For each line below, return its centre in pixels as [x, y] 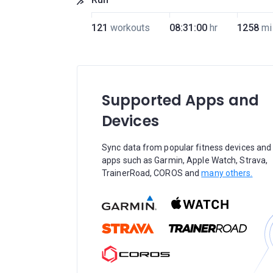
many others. [227, 173]
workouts [130, 28]
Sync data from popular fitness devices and [187, 147]
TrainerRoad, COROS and [152, 173]
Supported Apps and [180, 100]
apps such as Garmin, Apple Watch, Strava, [185, 160]
